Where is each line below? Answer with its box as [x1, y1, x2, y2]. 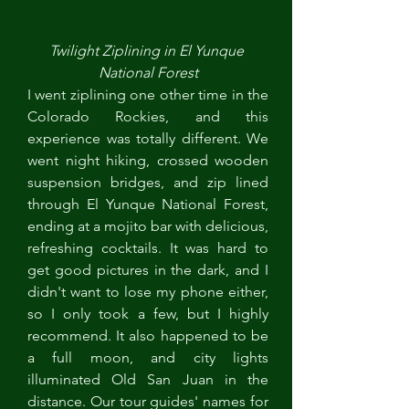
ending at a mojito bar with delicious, [27, 217, 268, 235]
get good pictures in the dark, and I [27, 261, 268, 278]
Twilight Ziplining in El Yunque [48, 42, 247, 59]
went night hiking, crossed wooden [27, 152, 268, 169]
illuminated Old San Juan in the [27, 371, 268, 388]
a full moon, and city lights [27, 349, 268, 366]
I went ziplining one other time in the [27, 86, 268, 103]
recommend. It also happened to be [27, 327, 268, 344]
